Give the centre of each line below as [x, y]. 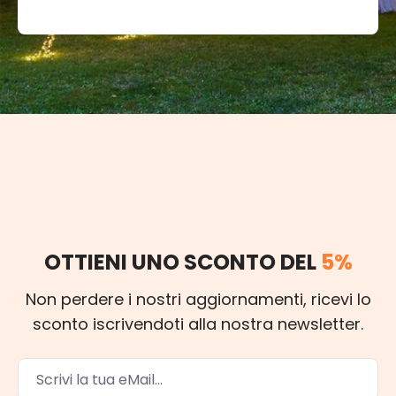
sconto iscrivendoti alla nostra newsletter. [198, 324]
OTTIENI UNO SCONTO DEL [182, 263]
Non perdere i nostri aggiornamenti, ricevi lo [198, 300]
